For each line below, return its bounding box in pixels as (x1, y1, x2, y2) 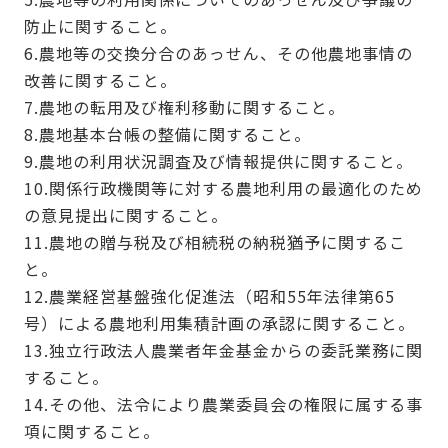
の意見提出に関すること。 (23, 203, 228, 228)
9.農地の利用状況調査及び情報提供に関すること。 (23, 149, 413, 174)
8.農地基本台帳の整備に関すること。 (23, 122, 311, 147)
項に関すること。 (23, 419, 160, 444)
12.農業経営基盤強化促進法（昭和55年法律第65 (23, 284, 395, 309)
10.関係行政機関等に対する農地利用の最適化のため (23, 176, 423, 201)
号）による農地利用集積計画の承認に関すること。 (23, 311, 415, 336)
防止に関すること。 (23, 14, 177, 39)
